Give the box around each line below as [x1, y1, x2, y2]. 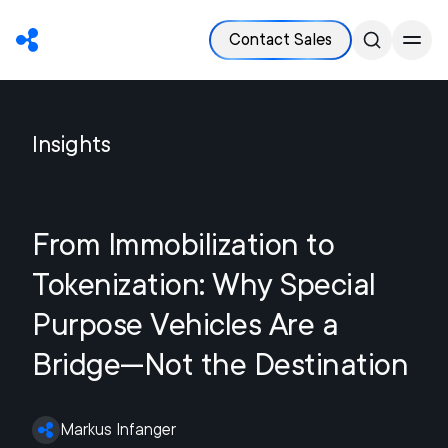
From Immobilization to [32, 226, 334, 262]
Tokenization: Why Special [32, 266, 376, 302]
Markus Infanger [60, 420, 176, 439]
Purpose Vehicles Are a [32, 306, 338, 342]
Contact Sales [229, 30, 332, 49]
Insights [32, 131, 111, 157]
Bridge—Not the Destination [32, 346, 408, 382]
